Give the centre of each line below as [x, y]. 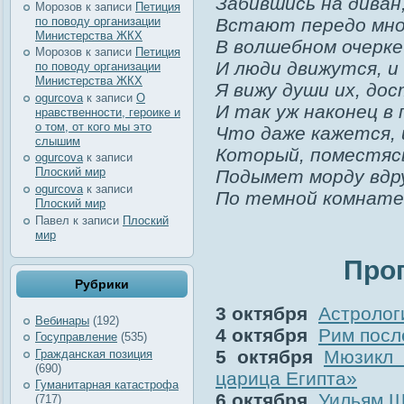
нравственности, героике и [108, 112]
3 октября [264, 314]
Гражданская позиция [94, 353]
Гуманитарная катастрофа [107, 385]
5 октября [270, 357]
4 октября [264, 335]
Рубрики [102, 285]
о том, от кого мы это [93, 126]
